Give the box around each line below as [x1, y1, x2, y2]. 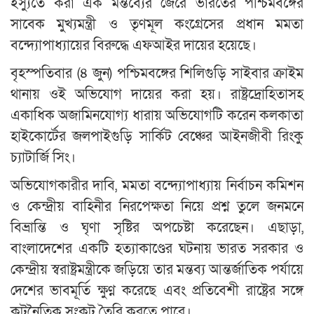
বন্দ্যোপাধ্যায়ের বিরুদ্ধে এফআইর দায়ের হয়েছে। [11, 36, 257, 55]
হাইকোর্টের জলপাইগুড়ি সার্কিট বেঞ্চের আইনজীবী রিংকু [11, 128, 303, 146]
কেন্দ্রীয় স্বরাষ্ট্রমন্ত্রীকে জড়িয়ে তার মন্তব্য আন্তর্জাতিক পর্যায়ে [11, 261, 303, 280]
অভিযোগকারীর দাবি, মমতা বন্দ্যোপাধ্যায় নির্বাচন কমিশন [11, 177, 303, 196]
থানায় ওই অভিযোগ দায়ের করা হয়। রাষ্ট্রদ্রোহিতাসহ [11, 86, 303, 104]
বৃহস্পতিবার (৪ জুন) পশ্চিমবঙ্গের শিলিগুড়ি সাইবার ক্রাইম [11, 64, 303, 83]
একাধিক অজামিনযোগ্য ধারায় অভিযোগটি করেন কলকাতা [11, 107, 303, 125]
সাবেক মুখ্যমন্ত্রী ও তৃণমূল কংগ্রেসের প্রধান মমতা [11, 15, 303, 34]
